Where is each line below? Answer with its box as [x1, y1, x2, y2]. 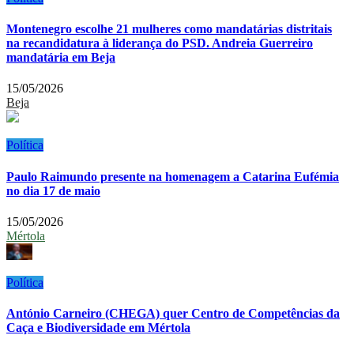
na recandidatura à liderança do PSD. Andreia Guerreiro [6, 36, 313, 51]
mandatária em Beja [6, 51, 115, 65]
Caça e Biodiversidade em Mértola [6, 321, 190, 335]
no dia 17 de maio [6, 183, 100, 198]
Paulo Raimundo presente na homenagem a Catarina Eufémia [6, 169, 339, 183]
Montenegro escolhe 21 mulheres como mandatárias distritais [6, 22, 332, 36]
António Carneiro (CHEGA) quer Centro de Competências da [6, 307, 340, 321]
